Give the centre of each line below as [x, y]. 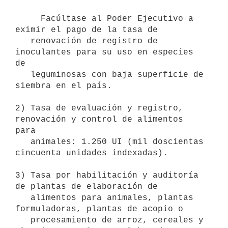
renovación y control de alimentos [99, 119]
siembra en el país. [64, 86]
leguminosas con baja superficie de [23, 75]
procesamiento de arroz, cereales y [23, 220]
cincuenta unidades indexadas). [92, 153]
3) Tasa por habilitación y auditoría [107, 175]
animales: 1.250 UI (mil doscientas [23, 142]
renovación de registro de [23, 41]
